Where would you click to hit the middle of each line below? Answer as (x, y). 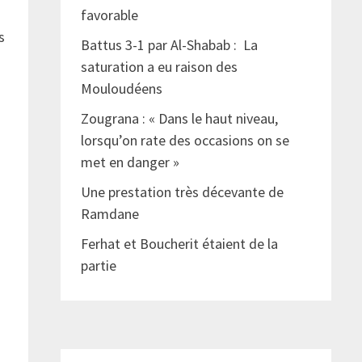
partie (101, 266)
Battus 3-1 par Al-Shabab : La (169, 45)
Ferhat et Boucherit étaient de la (179, 244)
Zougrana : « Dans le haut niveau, (179, 119)
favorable (109, 15)
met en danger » (131, 162)
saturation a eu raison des (159, 67)
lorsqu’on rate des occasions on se (185, 141)
